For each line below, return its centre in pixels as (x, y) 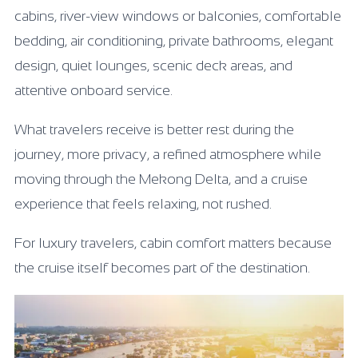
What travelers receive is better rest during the (154, 129)
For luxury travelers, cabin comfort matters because (173, 243)
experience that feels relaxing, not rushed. (143, 204)
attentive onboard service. (93, 90)
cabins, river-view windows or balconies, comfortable (178, 16)
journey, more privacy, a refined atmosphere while (168, 154)
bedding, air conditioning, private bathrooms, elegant (174, 41)
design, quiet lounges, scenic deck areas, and (153, 66)
